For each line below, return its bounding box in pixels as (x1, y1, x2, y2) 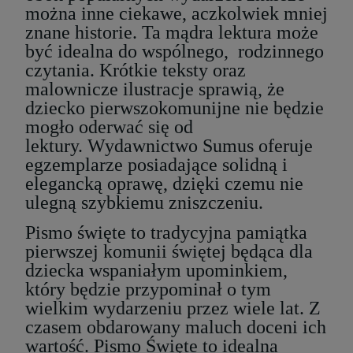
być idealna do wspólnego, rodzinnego (25, 41, 324, 62)
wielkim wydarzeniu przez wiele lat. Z (25, 298, 321, 319)
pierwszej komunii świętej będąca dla (25, 241, 313, 262)
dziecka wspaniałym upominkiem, (25, 260, 288, 281)
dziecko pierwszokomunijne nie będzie (25, 98, 324, 119)
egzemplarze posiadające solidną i (25, 154, 288, 176)
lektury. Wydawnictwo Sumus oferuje (25, 136, 313, 157)
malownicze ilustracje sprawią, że (25, 79, 284, 100)
